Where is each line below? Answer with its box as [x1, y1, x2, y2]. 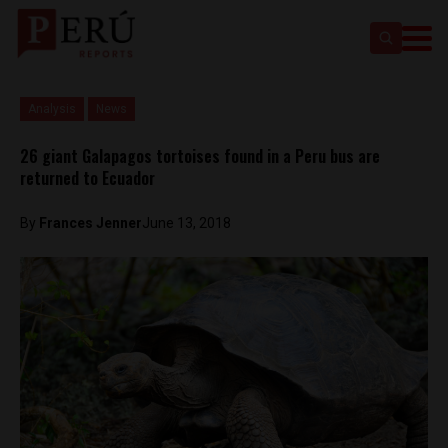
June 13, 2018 [142, 215, 231, 231]
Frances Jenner [39, 215, 142, 231]
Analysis [28, 102, 76, 116]
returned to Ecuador [20, 166, 155, 190]
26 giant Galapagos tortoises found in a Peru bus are [20, 144, 380, 168]
